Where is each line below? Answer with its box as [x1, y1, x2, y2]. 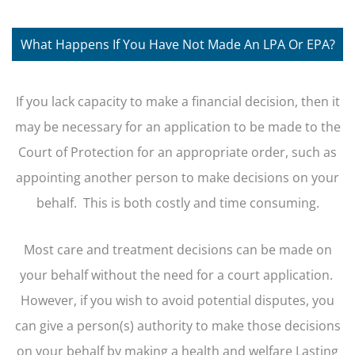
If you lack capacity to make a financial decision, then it [15, 92, 340, 111]
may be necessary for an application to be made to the [14, 117, 341, 136]
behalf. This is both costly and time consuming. [36, 193, 319, 212]
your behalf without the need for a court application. [19, 265, 336, 284]
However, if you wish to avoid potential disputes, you [21, 290, 334, 309]
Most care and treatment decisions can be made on [23, 239, 332, 258]
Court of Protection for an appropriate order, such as [18, 143, 337, 162]
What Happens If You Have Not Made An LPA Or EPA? [20, 35, 335, 54]
